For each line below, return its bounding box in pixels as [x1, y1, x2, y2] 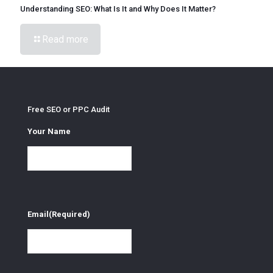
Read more [42, 33, 88, 45]
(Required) [49, 210, 90, 219]
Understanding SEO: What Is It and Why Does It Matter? [20, 4, 216, 13]
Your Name [27, 126, 71, 136]
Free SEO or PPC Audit [27, 104, 110, 114]
